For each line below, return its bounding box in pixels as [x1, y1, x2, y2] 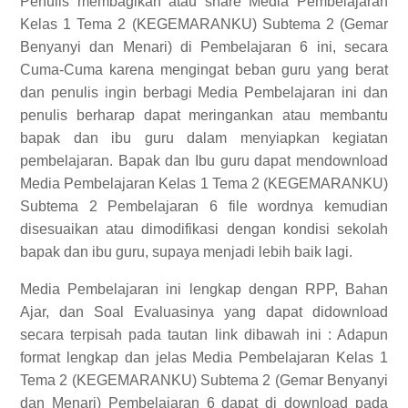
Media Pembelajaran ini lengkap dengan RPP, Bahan [20, 281, 388, 297]
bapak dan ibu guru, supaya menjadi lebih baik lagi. [20, 244, 352, 260]
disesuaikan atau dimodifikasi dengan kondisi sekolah [20, 221, 388, 237]
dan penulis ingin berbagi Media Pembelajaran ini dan [20, 85, 388, 100]
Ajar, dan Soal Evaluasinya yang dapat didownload [20, 304, 388, 320]
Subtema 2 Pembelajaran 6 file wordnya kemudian [20, 199, 388, 214]
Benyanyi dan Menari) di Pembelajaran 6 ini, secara [20, 39, 388, 55]
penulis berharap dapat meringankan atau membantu [20, 107, 388, 123]
